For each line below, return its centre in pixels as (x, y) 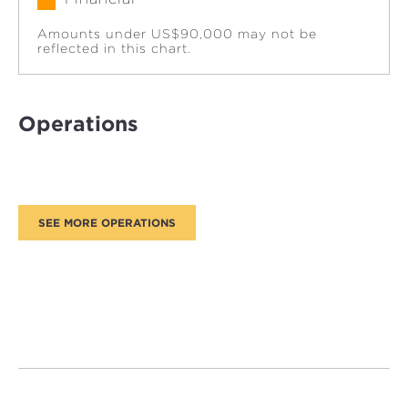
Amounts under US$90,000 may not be (177, 33)
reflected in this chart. (114, 48)
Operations (78, 123)
